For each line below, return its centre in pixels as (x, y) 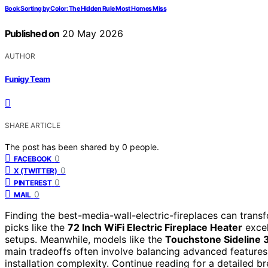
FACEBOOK (33, 159)
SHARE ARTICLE (33, 125)
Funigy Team (28, 79)
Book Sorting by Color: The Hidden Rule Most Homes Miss (86, 9)
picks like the (36, 227)
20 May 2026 (92, 34)
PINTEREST (33, 182)
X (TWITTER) (36, 170)
